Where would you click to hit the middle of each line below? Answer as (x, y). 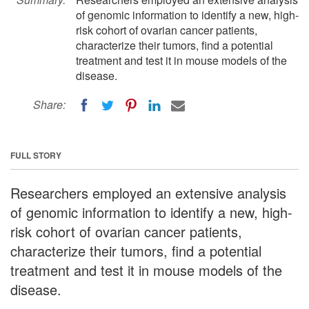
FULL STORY (36, 155)
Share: (49, 104)
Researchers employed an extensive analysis (148, 192)
